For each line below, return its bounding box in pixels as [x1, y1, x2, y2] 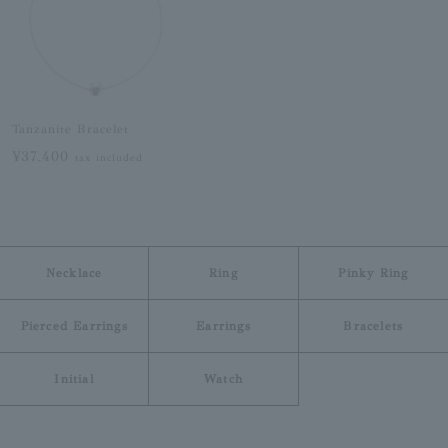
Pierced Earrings [20, 318, 128, 333]
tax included [75, 152, 143, 165]
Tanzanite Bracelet [11, 122, 129, 137]
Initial [54, 371, 94, 386]
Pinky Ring [338, 265, 409, 280]
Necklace [45, 265, 103, 280]
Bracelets [343, 318, 404, 333]
